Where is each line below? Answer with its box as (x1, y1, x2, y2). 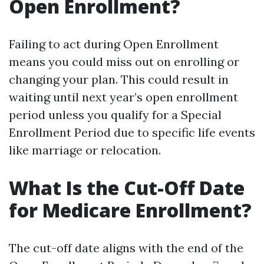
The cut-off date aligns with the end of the (9, 240, 243, 255)
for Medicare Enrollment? (9, 197, 252, 223)
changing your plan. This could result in (9, 72, 229, 87)
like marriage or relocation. (9, 143, 161, 157)
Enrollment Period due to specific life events (9, 125, 255, 140)
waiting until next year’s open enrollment (9, 90, 238, 104)
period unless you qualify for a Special (9, 107, 222, 122)
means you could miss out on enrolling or (9, 54, 239, 69)
